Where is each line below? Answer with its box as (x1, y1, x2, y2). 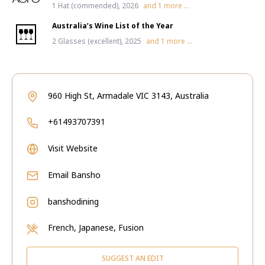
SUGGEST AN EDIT (101, 253, 164, 263)
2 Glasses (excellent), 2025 (52, 36, 141, 46)
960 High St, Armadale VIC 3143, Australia (48, 90, 209, 101)
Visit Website (48, 143, 98, 154)
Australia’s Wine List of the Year (52, 21, 173, 31)
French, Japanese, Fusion (48, 222, 144, 233)
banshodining (48, 196, 99, 207)
